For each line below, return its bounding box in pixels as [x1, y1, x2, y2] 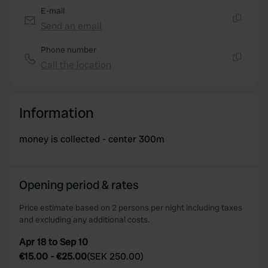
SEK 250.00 [90, 250, 141, 263]
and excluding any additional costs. [19, 214, 150, 225]
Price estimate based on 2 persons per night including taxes [19, 202, 242, 213]
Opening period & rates [19, 177, 139, 193]
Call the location [41, 59, 111, 71]
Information [19, 103, 94, 122]
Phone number [41, 44, 96, 55]
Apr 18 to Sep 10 [19, 236, 88, 248]
